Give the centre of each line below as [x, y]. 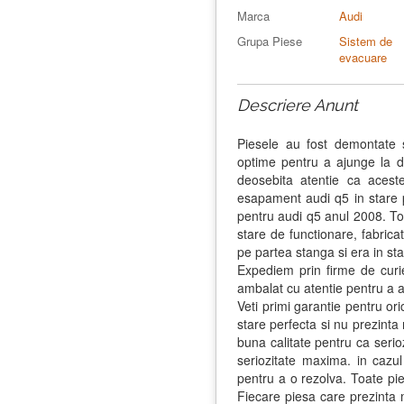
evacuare [363, 57]
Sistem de [366, 41]
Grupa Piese [270, 41]
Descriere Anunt [298, 105]
